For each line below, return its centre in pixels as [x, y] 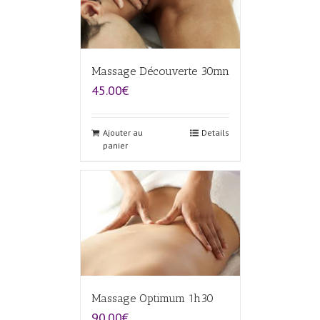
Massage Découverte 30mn [160, 71]
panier [115, 145]
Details [215, 132]
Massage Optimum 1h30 [152, 299]
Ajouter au [122, 132]
